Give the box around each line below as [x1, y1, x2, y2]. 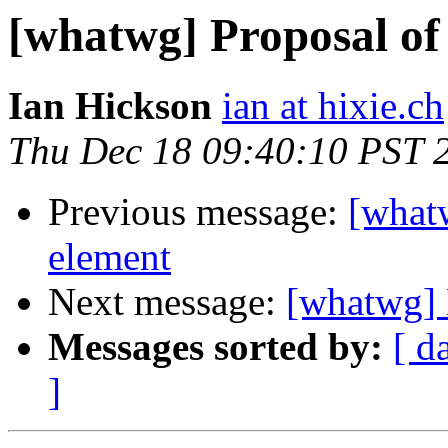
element [48, 235, 171, 279]
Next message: [48, 280, 286, 324]
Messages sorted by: [48, 325, 383, 369]
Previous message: [48, 190, 348, 234]
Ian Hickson [8, 84, 212, 128]
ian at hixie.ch [222, 84, 444, 128]
